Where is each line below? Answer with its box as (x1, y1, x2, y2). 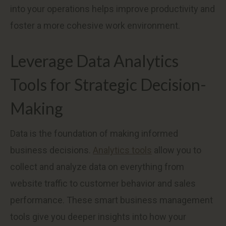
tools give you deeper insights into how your (10, 211, 186, 222)
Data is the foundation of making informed (10, 128, 178, 139)
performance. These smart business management (10, 195, 213, 205)
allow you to (152, 145, 201, 155)
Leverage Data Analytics (10, 51, 179, 71)
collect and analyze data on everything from (10, 161, 184, 172)
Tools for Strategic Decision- (10, 75, 206, 94)
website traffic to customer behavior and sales (10, 178, 196, 189)
